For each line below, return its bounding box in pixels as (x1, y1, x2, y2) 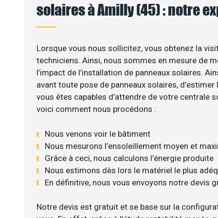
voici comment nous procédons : (36, 104, 156, 114)
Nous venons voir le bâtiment (44, 128, 150, 139)
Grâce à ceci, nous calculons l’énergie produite (44, 153, 214, 163)
